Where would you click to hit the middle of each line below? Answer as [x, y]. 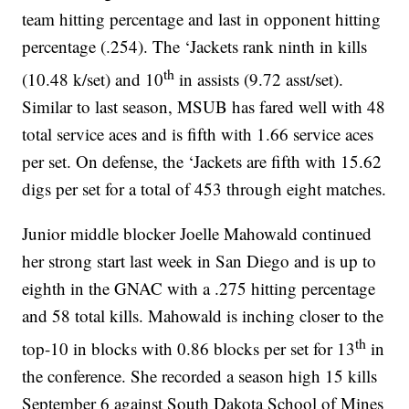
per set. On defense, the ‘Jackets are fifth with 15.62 [202, 162]
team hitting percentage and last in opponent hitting [202, 18]
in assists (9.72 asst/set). [259, 79]
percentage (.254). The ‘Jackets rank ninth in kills [195, 46]
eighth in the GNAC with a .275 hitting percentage [199, 288]
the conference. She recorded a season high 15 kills [200, 376]
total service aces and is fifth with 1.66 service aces [198, 134]
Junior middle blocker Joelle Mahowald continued [197, 234]
